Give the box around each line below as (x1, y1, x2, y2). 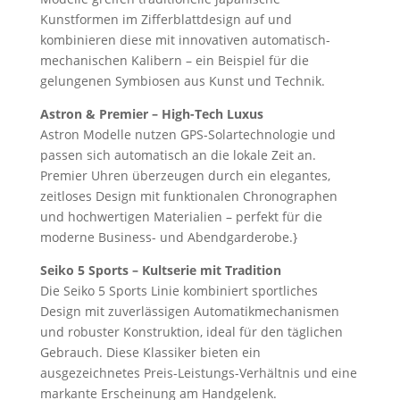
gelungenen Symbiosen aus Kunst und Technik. (39, 71, 325, 89)
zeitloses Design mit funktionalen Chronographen (39, 187, 337, 204)
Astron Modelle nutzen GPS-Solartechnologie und (39, 125, 336, 143)
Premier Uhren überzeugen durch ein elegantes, (39, 166, 330, 184)
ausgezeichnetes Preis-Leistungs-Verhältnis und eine (39, 363, 357, 381)
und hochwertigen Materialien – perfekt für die (39, 207, 322, 225)
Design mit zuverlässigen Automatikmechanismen (39, 302, 339, 320)
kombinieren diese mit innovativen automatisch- (39, 30, 330, 48)
